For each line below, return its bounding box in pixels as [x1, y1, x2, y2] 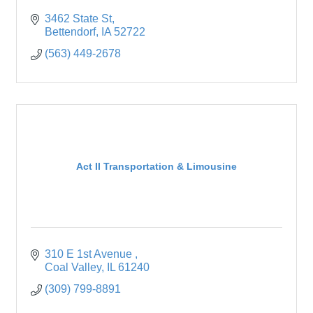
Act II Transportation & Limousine [76, 160, 237, 172]
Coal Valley [45, 261, 101, 274]
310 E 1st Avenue [45, 248, 135, 261]
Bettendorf [45, 26, 96, 38]
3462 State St [45, 13, 112, 25]
